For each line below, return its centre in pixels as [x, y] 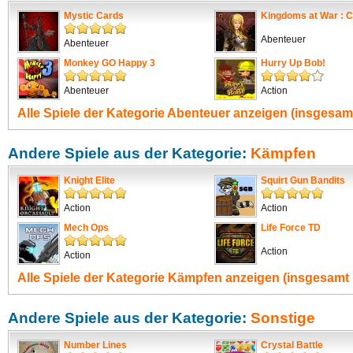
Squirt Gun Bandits [303, 180]
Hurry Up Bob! [293, 63]
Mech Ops [86, 228]
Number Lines [95, 345]
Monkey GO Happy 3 [110, 63]
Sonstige [283, 318]
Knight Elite [89, 180]
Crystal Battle [292, 345]
